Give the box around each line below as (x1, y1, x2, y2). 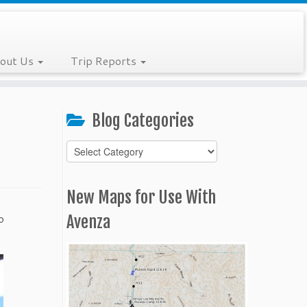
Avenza (66, 212, 110, 232)
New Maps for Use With (66, 187, 216, 208)
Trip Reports (70, 53, 139, 69)
